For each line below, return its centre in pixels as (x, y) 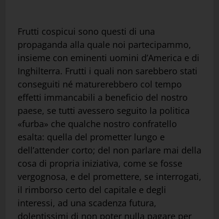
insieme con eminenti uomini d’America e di (109, 57)
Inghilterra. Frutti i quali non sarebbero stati (108, 71)
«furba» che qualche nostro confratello (97, 123)
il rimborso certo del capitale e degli (92, 189)
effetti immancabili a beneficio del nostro (103, 97)
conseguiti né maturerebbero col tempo (100, 84)
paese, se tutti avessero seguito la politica (104, 110)
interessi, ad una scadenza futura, (87, 203)
